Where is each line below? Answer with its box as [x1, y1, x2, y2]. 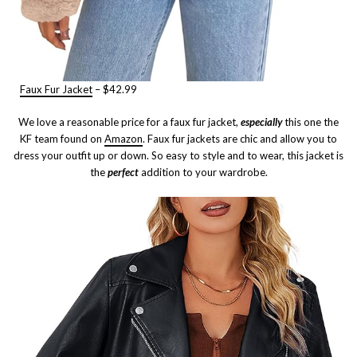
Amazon [104, 131, 143, 145]
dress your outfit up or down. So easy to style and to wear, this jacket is [14, 148, 343, 162]
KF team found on [20, 131, 104, 145]
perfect [107, 165, 139, 178]
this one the [282, 115, 339, 128]
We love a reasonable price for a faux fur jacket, [18, 115, 241, 128]
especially [241, 115, 282, 128]
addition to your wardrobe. [138, 165, 268, 178]
